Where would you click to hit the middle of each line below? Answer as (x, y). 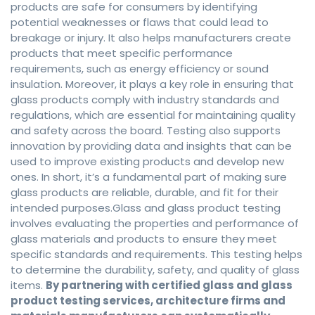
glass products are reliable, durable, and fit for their (144, 193)
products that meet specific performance (122, 53)
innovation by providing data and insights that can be (151, 146)
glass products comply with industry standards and (145, 100)
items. (28, 285)
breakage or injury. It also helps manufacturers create (151, 38)
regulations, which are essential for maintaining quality (153, 115)
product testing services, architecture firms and (148, 301)
